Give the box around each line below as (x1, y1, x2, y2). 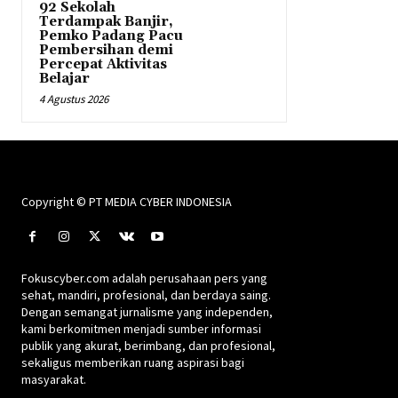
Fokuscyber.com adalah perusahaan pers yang (21, 270, 267, 287)
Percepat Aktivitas (39, 55, 167, 73)
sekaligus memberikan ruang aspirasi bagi (21, 354, 244, 371)
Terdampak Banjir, (39, 12, 173, 30)
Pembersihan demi (39, 41, 173, 59)
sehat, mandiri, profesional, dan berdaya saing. (21, 287, 271, 304)
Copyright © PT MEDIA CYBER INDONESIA (21, 193, 232, 210)
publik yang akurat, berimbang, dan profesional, (21, 338, 275, 354)
